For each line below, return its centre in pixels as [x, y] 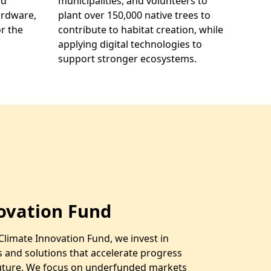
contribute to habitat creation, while [141, 30]
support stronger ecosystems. [128, 59]
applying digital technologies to [130, 44]
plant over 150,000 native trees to [135, 15]
